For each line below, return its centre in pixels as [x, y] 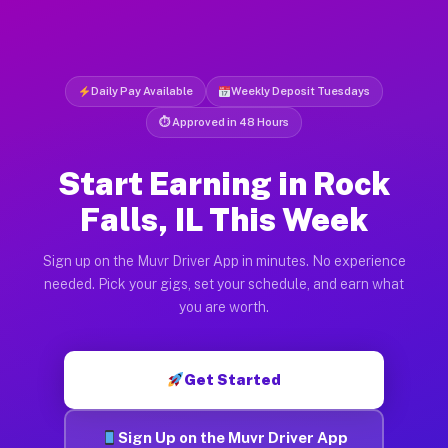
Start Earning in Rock [224, 183]
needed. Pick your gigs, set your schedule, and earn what [224, 283]
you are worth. [224, 306]
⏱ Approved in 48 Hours [224, 121]
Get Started [233, 379]
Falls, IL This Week [224, 219]
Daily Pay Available [141, 90]
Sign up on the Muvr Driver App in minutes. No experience [224, 260]
